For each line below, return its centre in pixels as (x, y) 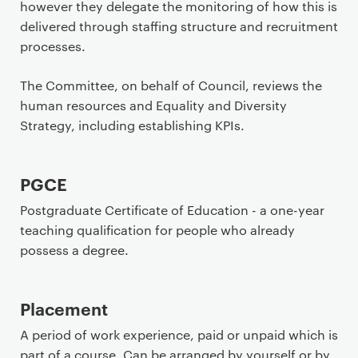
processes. (53, 46)
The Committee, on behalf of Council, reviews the (171, 85)
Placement (64, 308)
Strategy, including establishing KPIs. (132, 125)
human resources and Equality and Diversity (153, 105)
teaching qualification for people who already (157, 230)
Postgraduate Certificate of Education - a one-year (172, 210)
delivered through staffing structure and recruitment (179, 26)
